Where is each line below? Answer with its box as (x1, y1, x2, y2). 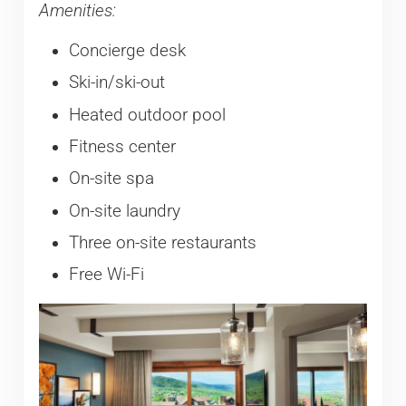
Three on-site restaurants (68, 232, 256, 253)
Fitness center (68, 136, 176, 157)
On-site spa (68, 169, 154, 189)
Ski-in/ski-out (68, 72, 165, 93)
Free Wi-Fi (68, 265, 144, 285)
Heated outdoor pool (68, 104, 226, 125)
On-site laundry (68, 200, 180, 221)
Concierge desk (68, 40, 186, 61)
